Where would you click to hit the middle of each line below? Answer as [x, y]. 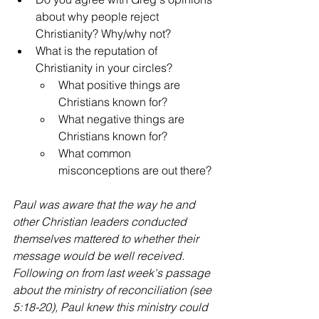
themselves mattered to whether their [107, 238]
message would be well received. [100, 255]
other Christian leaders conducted [101, 221]
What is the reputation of [98, 50]
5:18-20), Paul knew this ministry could [112, 307]
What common [96, 153]
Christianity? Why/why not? [103, 33]
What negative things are [123, 119]
